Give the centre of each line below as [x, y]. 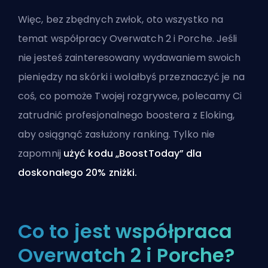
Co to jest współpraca [125, 232]
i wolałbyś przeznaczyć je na [176, 77]
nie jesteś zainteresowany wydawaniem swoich [130, 58]
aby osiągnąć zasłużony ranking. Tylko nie [117, 135]
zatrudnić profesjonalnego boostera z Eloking [126, 115]
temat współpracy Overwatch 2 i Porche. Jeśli [128, 39]
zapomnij [41, 154]
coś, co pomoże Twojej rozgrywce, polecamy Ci [130, 96]
